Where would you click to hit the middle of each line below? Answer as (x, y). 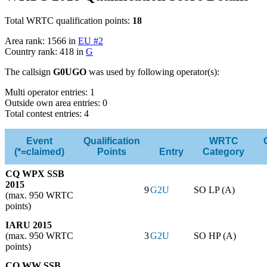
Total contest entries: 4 (47, 114)
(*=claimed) (39, 152)
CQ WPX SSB (35, 174)
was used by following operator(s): (153, 72)
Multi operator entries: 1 (50, 92)
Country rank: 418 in (45, 52)
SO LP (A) (214, 190)
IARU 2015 (29, 225)
